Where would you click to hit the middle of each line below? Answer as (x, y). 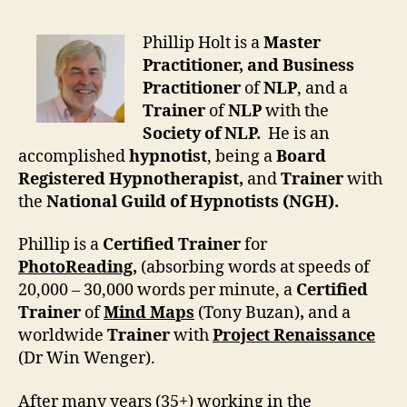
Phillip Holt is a (203, 43)
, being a (242, 156)
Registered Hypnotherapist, (133, 179)
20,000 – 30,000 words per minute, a (157, 291)
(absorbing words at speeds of (255, 268)
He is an (299, 134)
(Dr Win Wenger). (87, 359)
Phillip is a (60, 245)
